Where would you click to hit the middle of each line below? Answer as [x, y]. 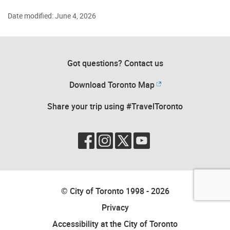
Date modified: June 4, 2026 [52, 15]
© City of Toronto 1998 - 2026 [115, 191]
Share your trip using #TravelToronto [115, 107]
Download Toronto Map [112, 85]
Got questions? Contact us [115, 63]
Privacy [115, 207]
